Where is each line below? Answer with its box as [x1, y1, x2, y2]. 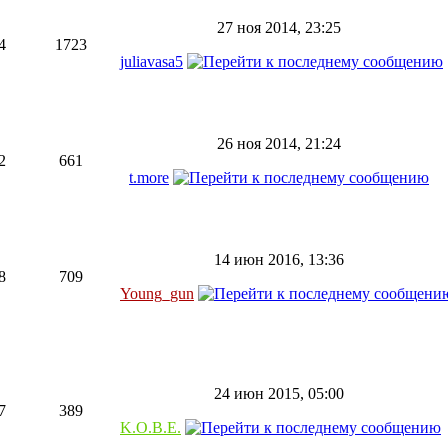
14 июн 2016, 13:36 [214, 251, 344, 268]
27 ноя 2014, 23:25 [217, 19, 341, 36]
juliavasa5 [120, 53, 183, 70]
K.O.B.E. [120, 419, 181, 436]
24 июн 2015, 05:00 [214, 385, 344, 402]
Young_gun [120, 285, 194, 302]
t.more [129, 169, 169, 186]
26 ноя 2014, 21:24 [217, 135, 341, 152]
